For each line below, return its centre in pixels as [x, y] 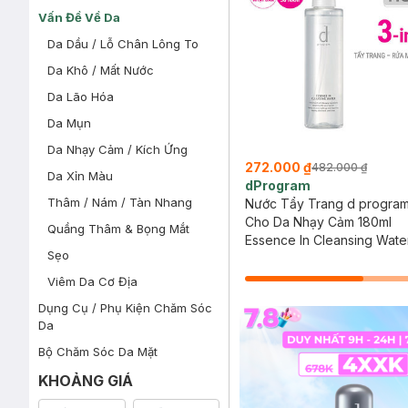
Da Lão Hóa [81, 97]
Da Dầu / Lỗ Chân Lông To [123, 44]
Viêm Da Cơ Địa [92, 281]
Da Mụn [69, 123]
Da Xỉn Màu [80, 176]
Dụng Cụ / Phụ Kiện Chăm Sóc [125, 308]
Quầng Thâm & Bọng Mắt [118, 229]
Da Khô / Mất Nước [101, 70]
